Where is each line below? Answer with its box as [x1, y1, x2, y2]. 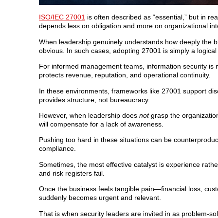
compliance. [39, 145, 76, 153]
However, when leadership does [39, 111, 139, 119]
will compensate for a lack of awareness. [39, 120, 163, 128]
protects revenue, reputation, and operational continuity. [39, 71, 211, 79]
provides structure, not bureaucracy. [39, 95, 150, 104]
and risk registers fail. [39, 169, 105, 177]
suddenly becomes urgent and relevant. [39, 194, 161, 202]
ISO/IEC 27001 [39, 13, 85, 21]
